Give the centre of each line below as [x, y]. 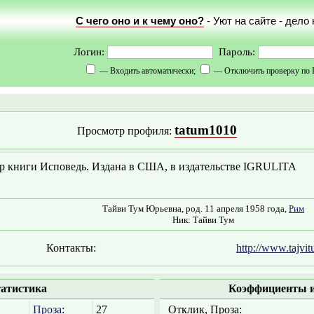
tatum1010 [206, 130]
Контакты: [71, 248]
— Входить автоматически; [148, 71]
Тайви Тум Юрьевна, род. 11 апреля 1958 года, [196, 209]
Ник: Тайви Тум [203, 220]
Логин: [90, 52]
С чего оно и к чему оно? [139, 21]
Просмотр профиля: [126, 131]
